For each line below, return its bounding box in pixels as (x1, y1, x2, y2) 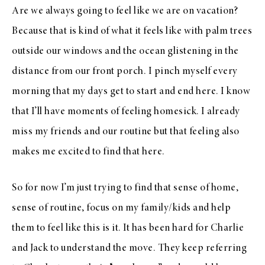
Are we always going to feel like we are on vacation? (12, 6, 238, 17)
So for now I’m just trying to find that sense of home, (12, 183, 238, 194)
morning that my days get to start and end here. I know (12, 86, 250, 98)
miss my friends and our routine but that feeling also (12, 127, 240, 138)
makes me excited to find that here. (12, 147, 165, 158)
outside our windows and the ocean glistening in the (12, 46, 239, 57)
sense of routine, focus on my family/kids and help (12, 203, 231, 214)
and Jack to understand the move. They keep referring (12, 243, 247, 254)
